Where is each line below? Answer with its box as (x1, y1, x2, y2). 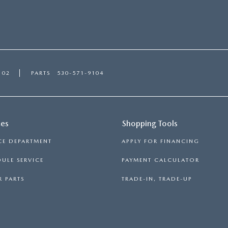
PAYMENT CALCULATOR (122, 156, 199, 163)
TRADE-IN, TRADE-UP (122, 175, 192, 182)
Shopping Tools (122, 118, 178, 128)
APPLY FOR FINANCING (122, 137, 199, 145)
